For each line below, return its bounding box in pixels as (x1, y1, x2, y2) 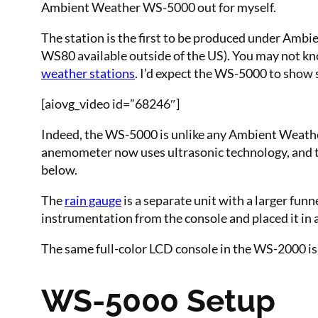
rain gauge (65, 192, 121, 208)
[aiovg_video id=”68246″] (41, 95, 180, 111)
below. (41, 161, 77, 177)
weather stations (41, 65, 135, 81)
